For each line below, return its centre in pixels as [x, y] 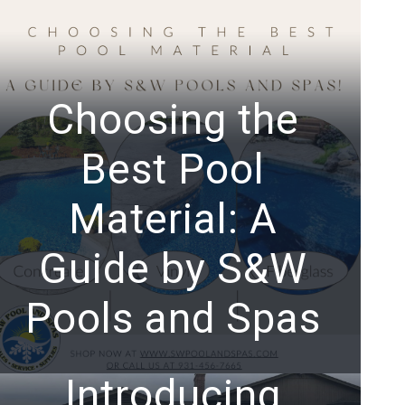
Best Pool [173, 169]
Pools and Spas [173, 318]
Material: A [173, 218]
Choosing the [173, 119]
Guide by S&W [173, 268]
